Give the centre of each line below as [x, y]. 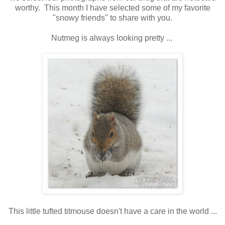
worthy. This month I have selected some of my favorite [113, 8]
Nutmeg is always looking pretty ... [111, 38]
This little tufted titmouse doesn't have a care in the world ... [113, 211]
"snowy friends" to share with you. [113, 18]
